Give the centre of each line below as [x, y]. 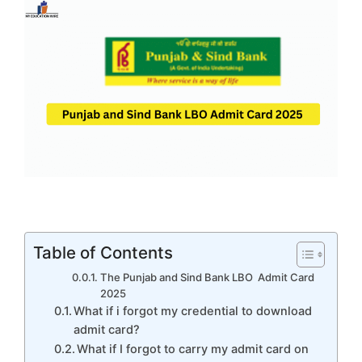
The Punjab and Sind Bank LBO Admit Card [208, 277]
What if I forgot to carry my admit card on [193, 349]
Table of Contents [103, 252]
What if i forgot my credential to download [193, 311]
